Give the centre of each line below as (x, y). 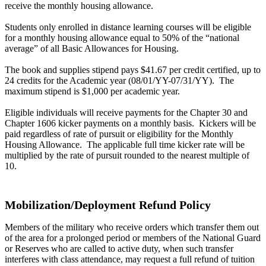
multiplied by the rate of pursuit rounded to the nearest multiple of (127, 155)
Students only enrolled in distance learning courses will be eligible (128, 27)
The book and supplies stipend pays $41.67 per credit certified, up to (133, 69)
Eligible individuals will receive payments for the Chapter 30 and (126, 112)
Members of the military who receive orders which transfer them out (132, 227)
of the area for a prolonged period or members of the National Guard (133, 237)
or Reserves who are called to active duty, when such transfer (119, 248)
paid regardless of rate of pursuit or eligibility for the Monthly (119, 134)
